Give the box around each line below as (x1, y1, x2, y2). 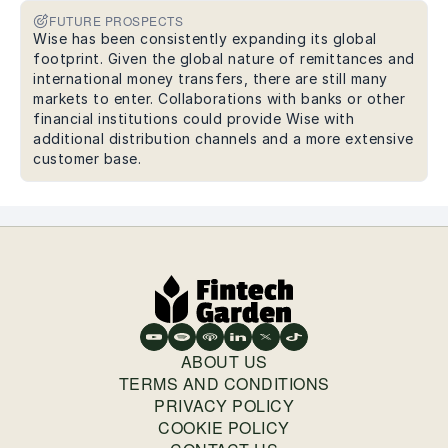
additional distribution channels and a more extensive (33, 130, 414, 148)
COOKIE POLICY (158, 416, 290, 440)
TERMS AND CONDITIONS (118, 372, 330, 396)
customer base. (33, 150, 141, 168)
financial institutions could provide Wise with (33, 110, 354, 128)
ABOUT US (180, 350, 268, 374)
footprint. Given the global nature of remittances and (33, 50, 415, 68)
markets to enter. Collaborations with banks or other (33, 90, 405, 108)
